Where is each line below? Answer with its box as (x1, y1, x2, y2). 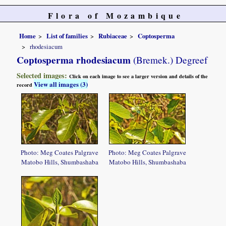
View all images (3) (34, 79, 88, 89)
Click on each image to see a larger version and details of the (69, 72, 208, 81)
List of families (46, 31, 88, 40)
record (17, 81, 34, 89)
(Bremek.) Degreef (131, 53, 208, 67)
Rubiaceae (98, 31, 128, 40)
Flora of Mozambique (47, 10, 184, 21)
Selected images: (17, 70, 70, 81)
